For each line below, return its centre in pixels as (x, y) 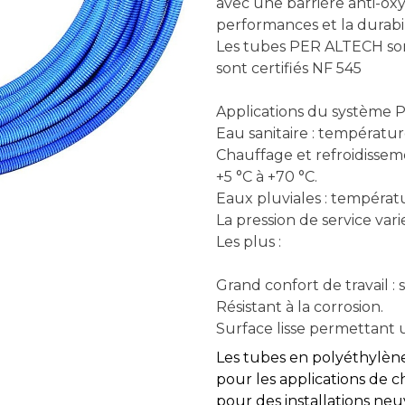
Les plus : (249, 242)
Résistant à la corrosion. (300, 307)
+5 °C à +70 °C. (267, 177)
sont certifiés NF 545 (289, 68)
